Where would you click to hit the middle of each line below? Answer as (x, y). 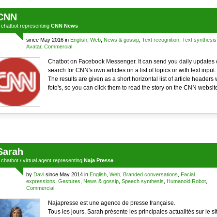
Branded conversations (150, 174)
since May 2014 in (67, 174)
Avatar (33, 46)
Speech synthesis (142, 181)
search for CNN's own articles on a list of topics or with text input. (132, 70)
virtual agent (37, 160)
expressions (40, 181)
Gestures (69, 181)
